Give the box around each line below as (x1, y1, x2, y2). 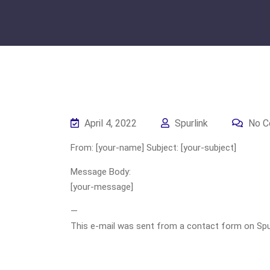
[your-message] (71, 181, 133, 192)
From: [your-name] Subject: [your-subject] (71, 142, 236, 153)
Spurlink (172, 118, 208, 129)
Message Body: (71, 166, 131, 177)
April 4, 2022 (82, 118, 137, 129)
